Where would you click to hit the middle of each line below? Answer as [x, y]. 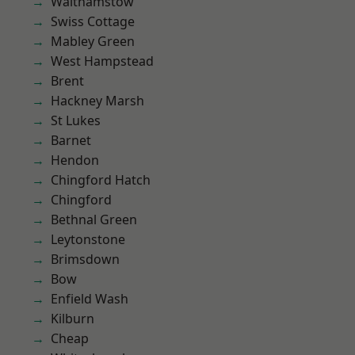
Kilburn [73, 319]
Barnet [71, 140]
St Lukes [76, 120]
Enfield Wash [90, 299]
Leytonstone [88, 239]
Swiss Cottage [93, 21]
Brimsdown [85, 259]
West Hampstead [102, 61]
